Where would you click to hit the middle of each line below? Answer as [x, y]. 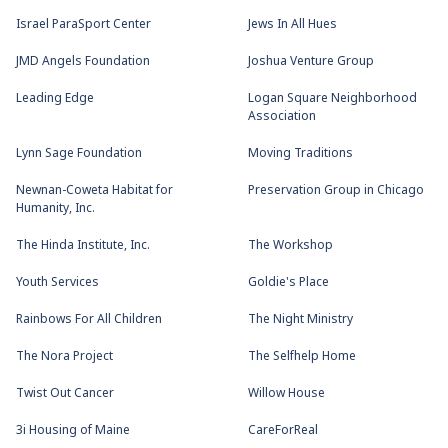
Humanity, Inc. [55, 208]
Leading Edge [55, 98]
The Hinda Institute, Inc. [83, 245]
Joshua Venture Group [311, 61]
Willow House [286, 393]
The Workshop [290, 245]
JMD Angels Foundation [83, 61]
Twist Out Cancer [65, 393]
